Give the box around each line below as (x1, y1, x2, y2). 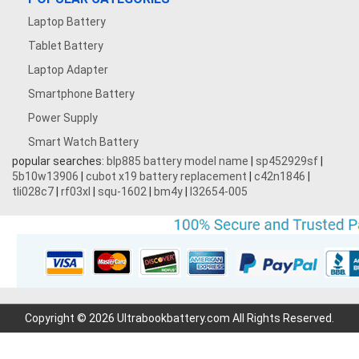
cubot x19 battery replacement (86, 170, 247, 184)
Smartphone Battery (28, 87, 135, 101)
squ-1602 (98, 185, 147, 199)
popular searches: (12, 155, 107, 168)
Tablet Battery (28, 39, 103, 53)
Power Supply (28, 111, 98, 125)
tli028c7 (12, 185, 54, 199)
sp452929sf (256, 155, 318, 168)
